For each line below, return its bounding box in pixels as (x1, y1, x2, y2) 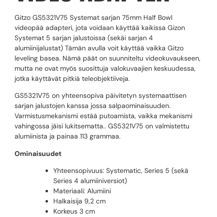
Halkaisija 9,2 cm (53, 196, 106, 205)
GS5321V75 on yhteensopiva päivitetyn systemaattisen (15, 91, 186, 100)
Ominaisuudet (15, 149, 62, 158)
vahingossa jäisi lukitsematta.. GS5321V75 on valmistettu (15, 122, 189, 131)
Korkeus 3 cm (53, 206, 95, 216)
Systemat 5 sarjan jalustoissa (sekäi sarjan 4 (15, 33, 153, 42)
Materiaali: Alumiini (53, 186, 111, 195)
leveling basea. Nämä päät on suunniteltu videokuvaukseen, (15, 53, 201, 62)
